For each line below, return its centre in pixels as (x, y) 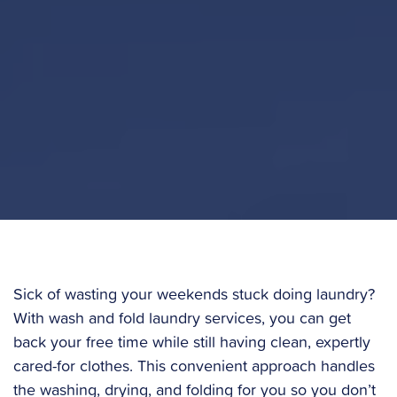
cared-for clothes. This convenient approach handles (194, 366)
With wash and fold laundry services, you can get (182, 318)
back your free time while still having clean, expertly (192, 342)
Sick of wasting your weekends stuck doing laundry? (194, 294)
